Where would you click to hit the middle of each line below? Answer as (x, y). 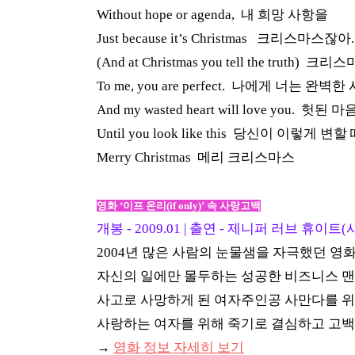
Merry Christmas (145, 157)
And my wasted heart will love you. (197, 110)
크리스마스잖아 (304, 38)
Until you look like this (162, 134)
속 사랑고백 (234, 206)
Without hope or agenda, (167, 15)
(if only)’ (187, 206)
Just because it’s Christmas (174, 38)
